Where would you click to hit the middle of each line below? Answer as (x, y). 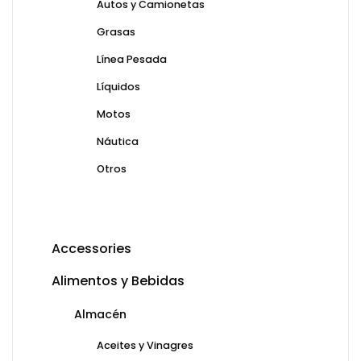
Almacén (100, 315)
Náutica (118, 142)
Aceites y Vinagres (145, 346)
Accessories (91, 249)
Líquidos (118, 87)
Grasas (116, 32)
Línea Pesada (132, 60)
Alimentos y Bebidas (118, 281)
